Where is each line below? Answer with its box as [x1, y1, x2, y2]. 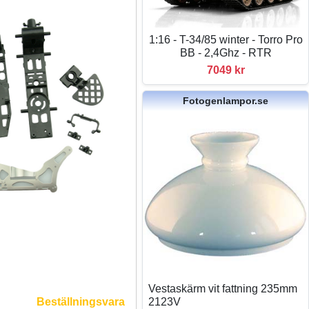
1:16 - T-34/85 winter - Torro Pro [148, 33, 303, 46]
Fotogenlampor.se [183, 94, 269, 106]
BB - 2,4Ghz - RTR [179, 46, 272, 59]
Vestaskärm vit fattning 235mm [148, 282, 298, 295]
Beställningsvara [37, 296, 126, 308]
